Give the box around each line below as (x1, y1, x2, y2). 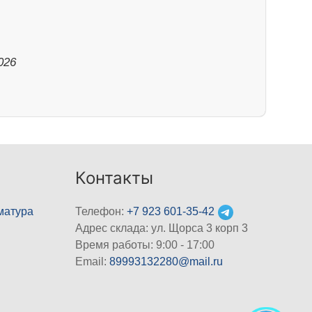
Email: (75, 256, 110, 268)
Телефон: (75, 205, 127, 218)
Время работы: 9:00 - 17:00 (75, 239, 215, 251)
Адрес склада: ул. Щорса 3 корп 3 (75, 222, 249, 235)
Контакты (75, 168, 154, 189)
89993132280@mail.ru (109, 256, 224, 268)
